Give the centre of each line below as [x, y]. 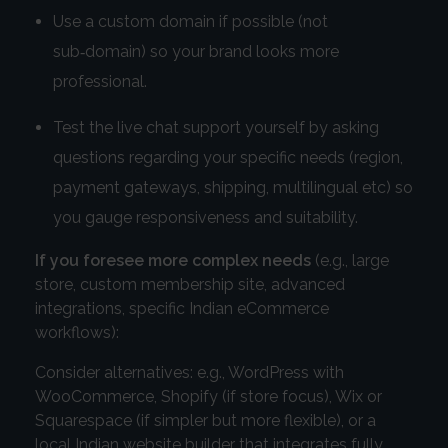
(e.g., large [350, 261]
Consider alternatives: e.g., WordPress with [189, 373]
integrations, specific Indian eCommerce [182, 309]
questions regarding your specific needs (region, [227, 158]
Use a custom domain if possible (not [190, 22]
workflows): [77, 333]
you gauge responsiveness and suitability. [205, 218]
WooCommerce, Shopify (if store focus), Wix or [208, 397]
